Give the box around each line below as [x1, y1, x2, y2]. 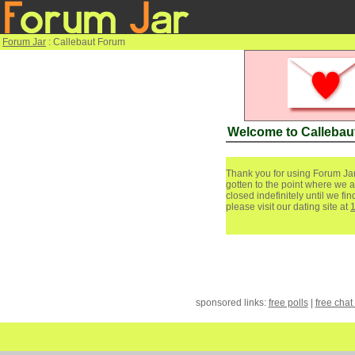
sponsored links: [195, 297, 269, 308]
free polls [268, 297, 308, 308]
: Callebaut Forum [46, 36, 125, 48]
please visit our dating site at [226, 201, 350, 212]
